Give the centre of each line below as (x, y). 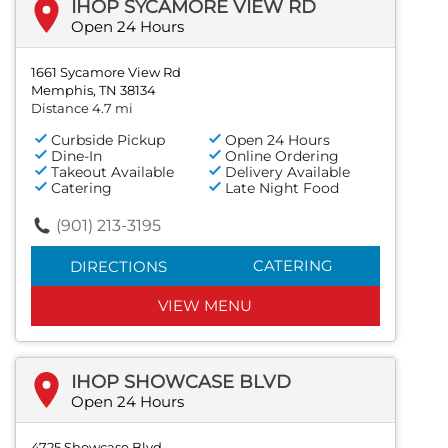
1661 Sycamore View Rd (106, 71)
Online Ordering (282, 155)
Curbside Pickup (108, 139)
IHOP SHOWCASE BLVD (181, 381)
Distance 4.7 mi (82, 107)
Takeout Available (112, 171)
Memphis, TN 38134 (93, 89)
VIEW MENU (205, 305)
